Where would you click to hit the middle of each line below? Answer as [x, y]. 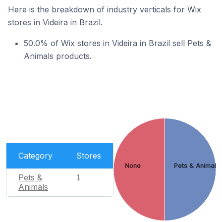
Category [35, 155]
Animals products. [58, 56]
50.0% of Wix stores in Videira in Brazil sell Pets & [117, 43]
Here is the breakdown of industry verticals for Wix [105, 9]
